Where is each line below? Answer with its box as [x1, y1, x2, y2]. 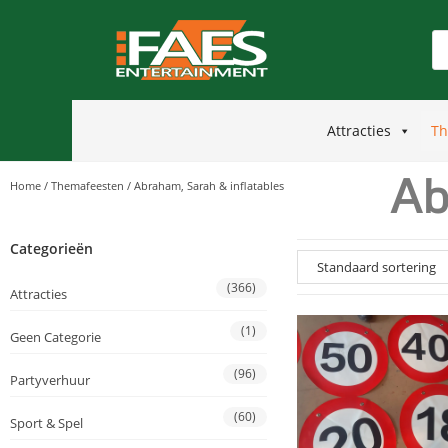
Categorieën [10, 239, 93, 259]
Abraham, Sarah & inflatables [134, 178, 284, 194]
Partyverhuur [10, 371, 90, 390]
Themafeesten [51, 178, 124, 194]
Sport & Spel [10, 414, 83, 433]
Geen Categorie [10, 328, 101, 347]
